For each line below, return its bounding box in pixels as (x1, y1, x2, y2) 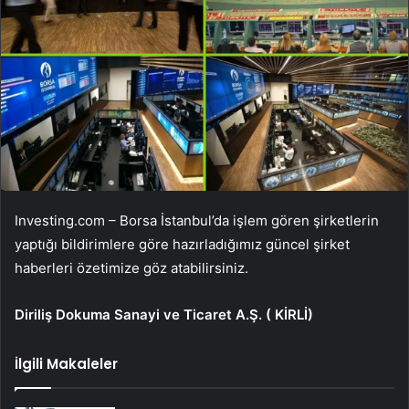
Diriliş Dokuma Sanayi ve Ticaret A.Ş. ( (15, 305, 275, 323)
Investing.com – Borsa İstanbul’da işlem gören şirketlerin (15, 211, 379, 229)
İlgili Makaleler (15, 353, 118, 373)
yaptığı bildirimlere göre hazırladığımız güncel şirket (15, 235, 350, 253)
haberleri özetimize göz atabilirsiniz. (15, 258, 248, 277)
